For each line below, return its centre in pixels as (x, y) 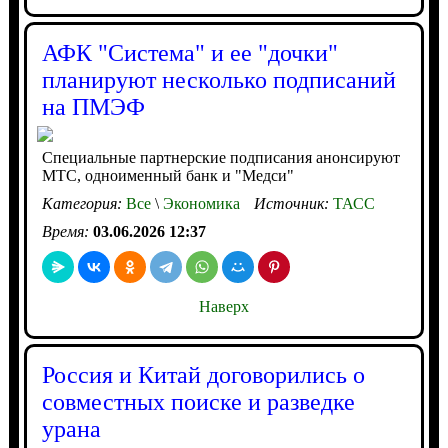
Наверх (223, 306)
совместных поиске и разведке (198, 402)
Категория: (83, 203)
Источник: (293, 203)
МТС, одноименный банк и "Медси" (167, 175)
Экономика (199, 203)
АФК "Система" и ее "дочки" (189, 53)
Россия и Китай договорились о (203, 375)
